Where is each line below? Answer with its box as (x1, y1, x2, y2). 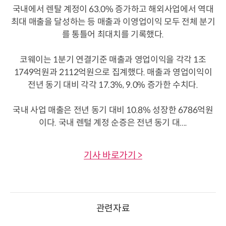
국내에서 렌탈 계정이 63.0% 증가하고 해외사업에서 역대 (12, 4, 214, 15)
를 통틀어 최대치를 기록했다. (62, 29, 164, 40)
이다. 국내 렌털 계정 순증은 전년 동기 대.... (39, 117, 187, 128)
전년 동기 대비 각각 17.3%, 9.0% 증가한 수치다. (28, 79, 198, 90)
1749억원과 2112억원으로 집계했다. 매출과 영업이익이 (14, 67, 212, 78)
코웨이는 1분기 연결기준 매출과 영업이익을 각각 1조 (20, 54, 206, 65)
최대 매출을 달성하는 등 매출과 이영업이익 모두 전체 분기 (11, 16, 215, 27)
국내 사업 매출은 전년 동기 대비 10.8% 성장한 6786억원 (13, 104, 213, 116)
